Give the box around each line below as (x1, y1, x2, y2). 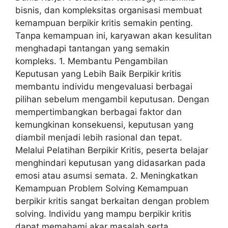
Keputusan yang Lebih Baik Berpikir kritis (15, 69, 181, 79)
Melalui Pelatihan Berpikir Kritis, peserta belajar (15, 145, 208, 156)
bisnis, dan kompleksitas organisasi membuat (15, 5, 202, 16)
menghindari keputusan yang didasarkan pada (15, 158, 206, 168)
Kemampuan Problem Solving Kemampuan (15, 183, 188, 194)
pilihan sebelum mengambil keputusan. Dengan (15, 94, 209, 105)
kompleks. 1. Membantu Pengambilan (15, 56, 168, 67)
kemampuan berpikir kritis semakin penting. (15, 18, 193, 28)
